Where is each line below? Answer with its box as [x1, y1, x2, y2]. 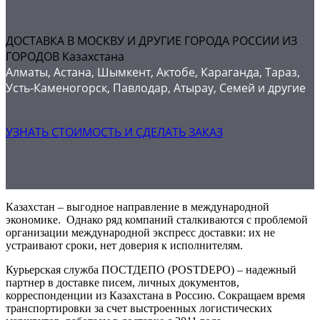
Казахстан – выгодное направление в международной [6, 200, 269, 213]
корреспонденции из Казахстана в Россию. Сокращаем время [6, 289, 305, 301]
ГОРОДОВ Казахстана [6, 49, 124, 65]
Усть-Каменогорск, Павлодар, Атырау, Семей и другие [6, 80, 306, 96]
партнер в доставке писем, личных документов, [6, 276, 239, 289]
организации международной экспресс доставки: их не [6, 226, 275, 239]
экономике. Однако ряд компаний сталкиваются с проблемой [6, 213, 308, 226]
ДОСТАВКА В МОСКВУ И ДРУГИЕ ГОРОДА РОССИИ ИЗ [6, 33, 297, 49]
